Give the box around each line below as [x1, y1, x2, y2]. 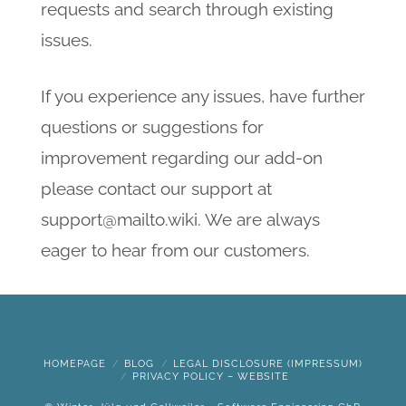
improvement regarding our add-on [40, 148, 323, 169]
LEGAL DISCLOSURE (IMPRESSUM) [173, 358, 363, 371]
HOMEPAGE [43, 358, 106, 371]
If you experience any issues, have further [40, 86, 365, 107]
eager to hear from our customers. [40, 240, 310, 261]
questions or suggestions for [40, 117, 264, 138]
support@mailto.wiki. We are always [40, 209, 320, 230]
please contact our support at [40, 179, 272, 199]
